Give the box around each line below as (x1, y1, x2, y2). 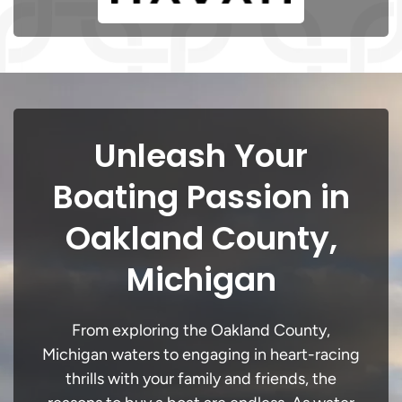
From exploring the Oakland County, (72, 319, 330, 340)
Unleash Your (94, 132, 308, 179)
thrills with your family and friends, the (66, 368, 336, 389)
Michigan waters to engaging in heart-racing (42, 344, 360, 364)
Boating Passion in (52, 173, 350, 220)
